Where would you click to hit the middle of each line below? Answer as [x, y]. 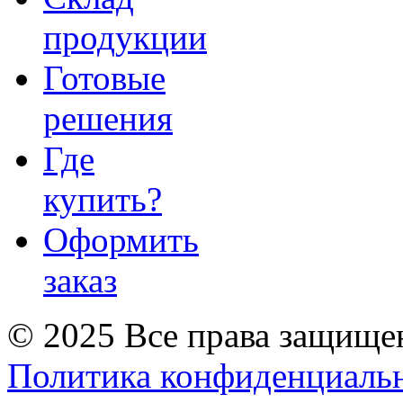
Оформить [121, 240]
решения [108, 119]
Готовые [104, 78]
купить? [103, 200]
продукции [125, 38]
